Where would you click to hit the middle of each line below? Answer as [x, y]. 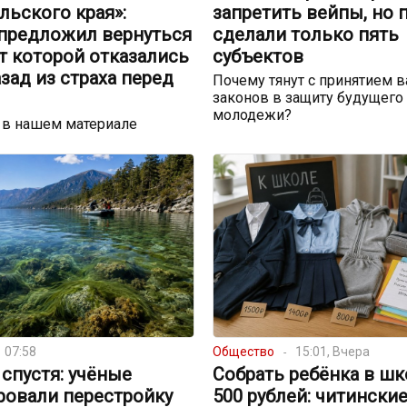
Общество [243, 352]
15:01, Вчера [332, 352]
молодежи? [252, 115]
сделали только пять [305, 35]
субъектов [258, 57]
